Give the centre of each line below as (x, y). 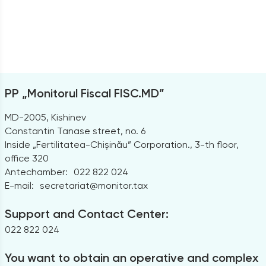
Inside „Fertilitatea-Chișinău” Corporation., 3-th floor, (121, 144)
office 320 (26, 158)
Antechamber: (36, 172)
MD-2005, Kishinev (45, 117)
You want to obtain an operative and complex (131, 257)
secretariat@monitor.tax (94, 185)
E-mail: (19, 185)
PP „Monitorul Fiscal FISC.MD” (84, 93)
